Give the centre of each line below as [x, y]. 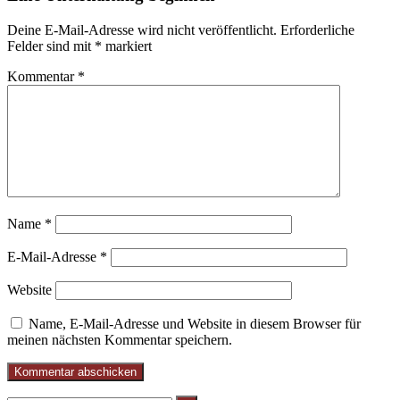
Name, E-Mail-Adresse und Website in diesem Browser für [195, 324]
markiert [127, 46]
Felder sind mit [51, 46]
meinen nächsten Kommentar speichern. [120, 340]
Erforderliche [317, 30]
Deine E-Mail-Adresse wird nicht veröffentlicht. [142, 30]
